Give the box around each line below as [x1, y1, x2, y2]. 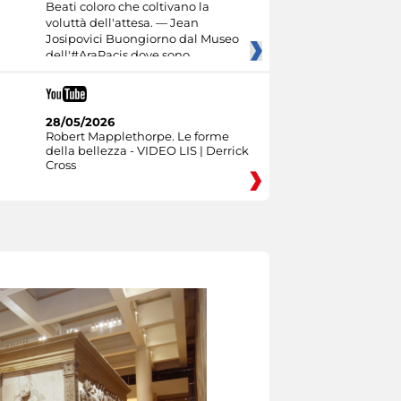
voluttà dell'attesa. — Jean [45, 14, 199, 30]
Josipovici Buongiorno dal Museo [45, 30, 239, 46]
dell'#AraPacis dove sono [45, 47, 190, 62]
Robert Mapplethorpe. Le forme [45, 128, 229, 143]
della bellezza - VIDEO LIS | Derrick [45, 142, 249, 158]
